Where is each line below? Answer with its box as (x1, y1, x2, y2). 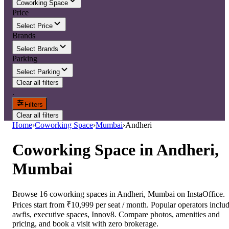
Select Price (16, 22, 53, 30)
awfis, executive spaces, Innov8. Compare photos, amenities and (12, 210, 220, 219)
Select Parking (16, 68, 60, 76)
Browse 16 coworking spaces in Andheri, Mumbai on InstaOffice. (12, 189, 225, 198)
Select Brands (16, 45, 58, 53)
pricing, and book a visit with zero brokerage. (12, 219, 158, 228)
